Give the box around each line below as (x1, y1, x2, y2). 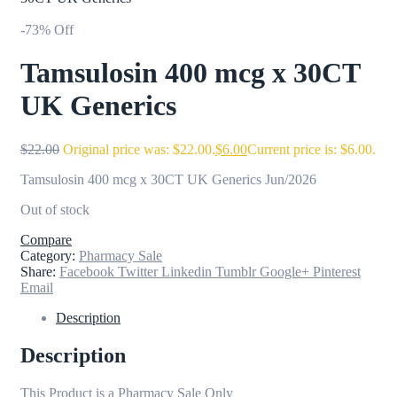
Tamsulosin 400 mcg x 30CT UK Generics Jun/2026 (20, 171, 316, 187)
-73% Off (20, 22, 74, 37)
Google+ (260, 263, 309, 279)
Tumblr (215, 263, 256, 279)
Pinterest (313, 263, 361, 279)
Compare (20, 231, 72, 247)
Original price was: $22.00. (63, 141, 215, 157)
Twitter (118, 263, 158, 279)
